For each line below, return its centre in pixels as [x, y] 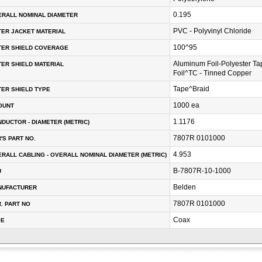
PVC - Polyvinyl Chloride [212, 31]
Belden [185, 187]
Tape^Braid [191, 89]
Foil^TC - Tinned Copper [212, 73]
